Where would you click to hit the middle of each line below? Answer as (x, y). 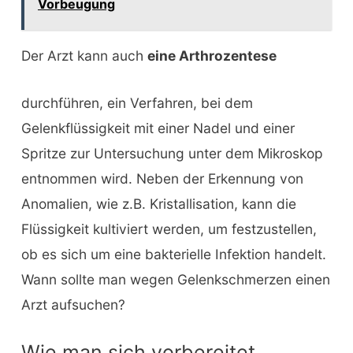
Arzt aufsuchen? (73, 304)
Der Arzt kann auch (84, 56)
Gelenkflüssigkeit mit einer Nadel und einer (158, 128)
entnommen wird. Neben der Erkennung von (162, 178)
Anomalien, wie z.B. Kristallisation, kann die (158, 203)
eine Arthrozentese (212, 56)
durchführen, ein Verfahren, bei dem (137, 102)
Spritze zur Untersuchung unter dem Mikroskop (172, 153)
